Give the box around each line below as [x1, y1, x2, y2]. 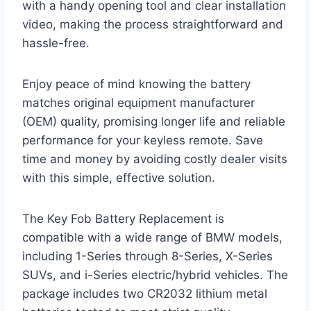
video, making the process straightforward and [22, 17, 283, 32]
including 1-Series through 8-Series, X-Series [22, 249, 273, 264]
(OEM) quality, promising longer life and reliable [22, 115, 285, 129]
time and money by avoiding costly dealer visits [22, 152, 287, 167]
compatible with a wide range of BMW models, [22, 230, 283, 245]
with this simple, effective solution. [22, 171, 215, 185]
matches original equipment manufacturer [22, 96, 255, 110]
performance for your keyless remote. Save [22, 133, 263, 148]
